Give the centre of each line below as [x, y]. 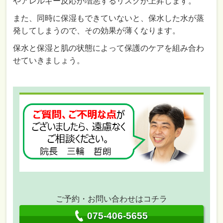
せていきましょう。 [49, 60]
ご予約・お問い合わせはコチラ [111, 199]
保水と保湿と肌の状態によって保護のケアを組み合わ [109, 48]
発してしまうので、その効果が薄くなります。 [97, 30]
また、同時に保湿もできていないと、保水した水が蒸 [109, 18]
